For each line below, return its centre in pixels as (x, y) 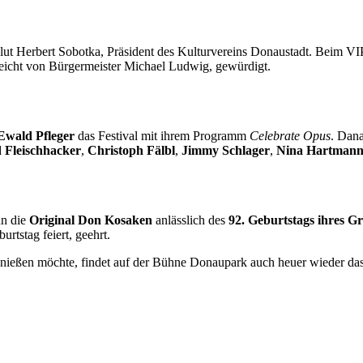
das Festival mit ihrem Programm (162, 135)
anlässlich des (190, 220)
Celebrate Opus (290, 135)
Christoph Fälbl (131, 150)
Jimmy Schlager (226, 150)
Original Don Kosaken (91, 220)
